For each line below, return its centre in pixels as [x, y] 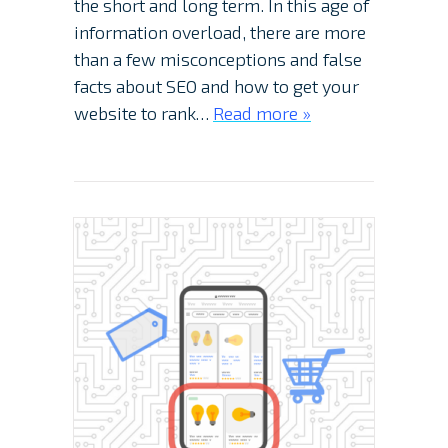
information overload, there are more [220, 32]
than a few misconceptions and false [218, 59]
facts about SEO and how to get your [216, 86]
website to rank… [143, 113]
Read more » [262, 113]
